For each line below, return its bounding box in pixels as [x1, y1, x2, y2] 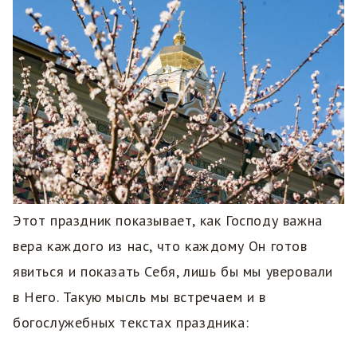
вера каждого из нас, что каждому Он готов [13, 237, 308, 256]
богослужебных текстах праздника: [13, 313, 249, 332]
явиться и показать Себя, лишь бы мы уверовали [13, 262, 334, 281]
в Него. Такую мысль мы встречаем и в [13, 288, 266, 307]
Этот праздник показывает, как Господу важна [13, 211, 323, 230]
